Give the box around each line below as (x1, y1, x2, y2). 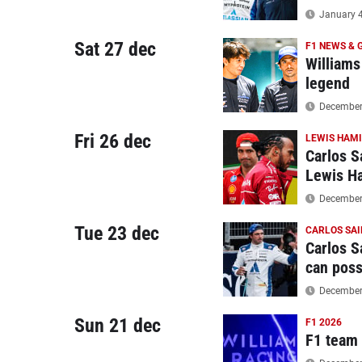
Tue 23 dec (74, 222, 159, 245)
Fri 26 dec (74, 130, 151, 153)
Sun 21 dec (74, 314, 161, 337)
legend (305, 74, 350, 93)
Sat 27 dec (74, 38, 156, 61)
